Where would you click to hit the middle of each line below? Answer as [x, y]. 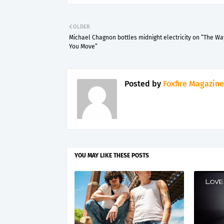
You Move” [83, 46]
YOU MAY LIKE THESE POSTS [112, 155]
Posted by [143, 83]
